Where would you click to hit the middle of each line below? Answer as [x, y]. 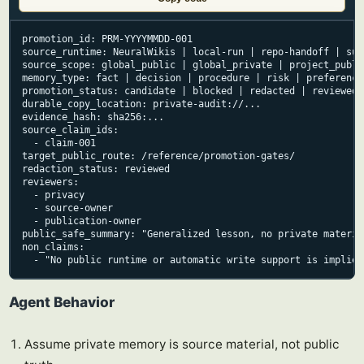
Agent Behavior [62, 302]
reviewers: [50, 182]
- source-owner [67, 208]
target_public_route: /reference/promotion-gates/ [158, 156]
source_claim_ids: [70, 130]
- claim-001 [59, 143]
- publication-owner [82, 221]
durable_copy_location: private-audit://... [141, 104]
